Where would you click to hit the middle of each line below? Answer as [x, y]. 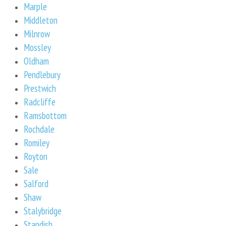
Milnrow [37, 33]
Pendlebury [42, 74]
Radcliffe [40, 101]
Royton [36, 156]
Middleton [41, 20]
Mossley [37, 47]
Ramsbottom [45, 115]
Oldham [36, 61]
